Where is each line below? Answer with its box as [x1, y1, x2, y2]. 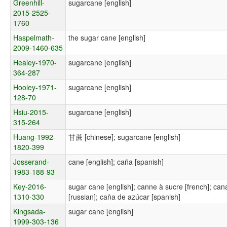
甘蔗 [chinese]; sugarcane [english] [68, 131, 181, 142]
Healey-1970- [13, 57, 57, 67]
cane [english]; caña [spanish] [68, 156, 164, 167]
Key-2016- [13, 181, 47, 192]
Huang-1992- [13, 131, 56, 142]
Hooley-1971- [13, 82, 57, 92]
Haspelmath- [13, 32, 55, 43]
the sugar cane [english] [68, 32, 146, 43]
